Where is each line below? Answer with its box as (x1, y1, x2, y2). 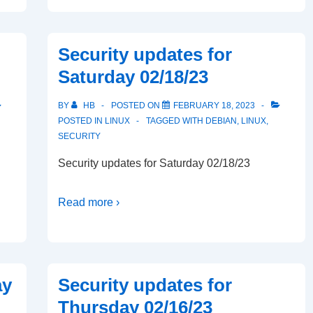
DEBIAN (205, 116, 237, 126)
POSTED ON (111, 101, 162, 110)
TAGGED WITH (146, 116, 205, 126)
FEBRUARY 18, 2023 (173, 101, 255, 110)
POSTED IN (58, 116, 105, 126)
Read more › (58, 196, 119, 208)
